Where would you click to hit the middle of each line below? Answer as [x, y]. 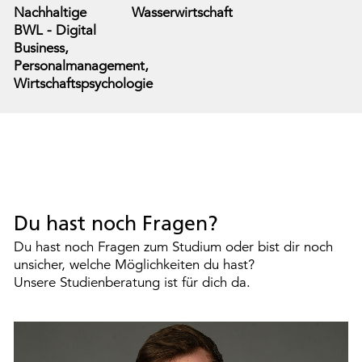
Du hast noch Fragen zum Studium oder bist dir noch [173, 246]
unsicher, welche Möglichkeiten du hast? [134, 264]
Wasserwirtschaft [183, 12]
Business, [41, 48]
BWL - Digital [55, 30]
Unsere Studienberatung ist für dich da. [132, 282]
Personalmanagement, [81, 65]
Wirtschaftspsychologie [83, 83]
